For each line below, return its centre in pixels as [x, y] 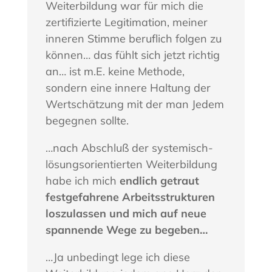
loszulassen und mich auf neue [126, 213]
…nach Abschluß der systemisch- [129, 148]
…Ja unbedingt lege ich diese [117, 257]
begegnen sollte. [87, 120]
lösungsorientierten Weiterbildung [131, 164]
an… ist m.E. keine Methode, [115, 71]
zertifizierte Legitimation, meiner [126, 22]
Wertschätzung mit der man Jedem [134, 104]
